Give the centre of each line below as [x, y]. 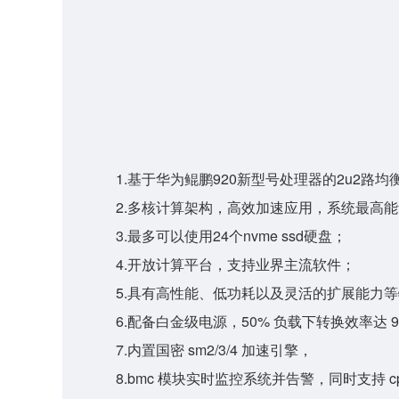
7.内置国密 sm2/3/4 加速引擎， [215, 349]
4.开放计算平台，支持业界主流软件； [236, 264]
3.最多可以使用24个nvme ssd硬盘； [232, 235]
